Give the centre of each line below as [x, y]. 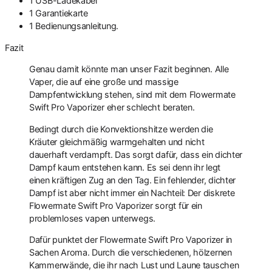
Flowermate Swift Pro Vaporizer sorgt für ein [116, 205]
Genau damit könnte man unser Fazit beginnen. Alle [129, 69]
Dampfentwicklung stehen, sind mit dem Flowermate [132, 95]
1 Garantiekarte [59, 13]
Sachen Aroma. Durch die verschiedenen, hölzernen [131, 252]
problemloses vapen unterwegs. [93, 218]
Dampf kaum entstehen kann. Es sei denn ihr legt [125, 167]
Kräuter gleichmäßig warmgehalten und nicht [117, 141]
